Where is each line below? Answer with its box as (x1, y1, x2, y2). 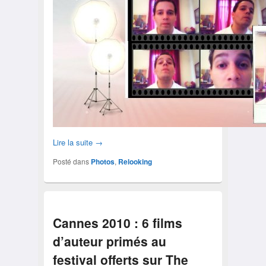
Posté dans (52, 156, 89, 166)
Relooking (118, 156, 152, 167)
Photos (90, 156, 115, 167)
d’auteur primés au (52, 232, 166, 251)
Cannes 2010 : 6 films (52, 214, 182, 232)
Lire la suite (52, 136, 95, 148)
